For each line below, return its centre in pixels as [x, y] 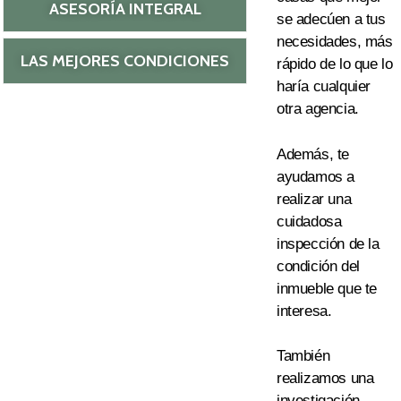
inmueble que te [327, 288]
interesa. [304, 311]
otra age [303, 109]
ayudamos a [316, 176]
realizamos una [325, 378]
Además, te [313, 154]
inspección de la [328, 243]
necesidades [317, 42]
